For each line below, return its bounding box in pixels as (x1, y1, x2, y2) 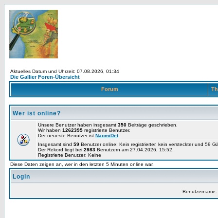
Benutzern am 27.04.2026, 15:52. (95, 147, 174, 152)
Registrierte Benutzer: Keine (38, 152, 101, 158)
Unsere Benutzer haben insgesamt (38, 122, 118, 127)
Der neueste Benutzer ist (38, 133, 95, 138)
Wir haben (38, 127, 62, 133)
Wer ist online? (13, 110, 61, 117)
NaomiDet (95, 133, 118, 138)
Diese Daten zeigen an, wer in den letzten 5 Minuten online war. (10, 162, 154, 167)
